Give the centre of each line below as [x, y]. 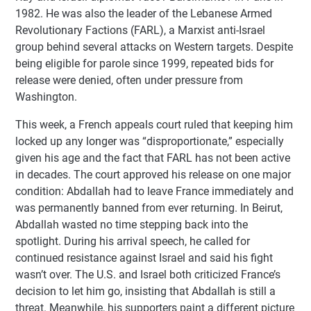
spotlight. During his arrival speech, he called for [133, 242]
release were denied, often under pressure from [129, 81]
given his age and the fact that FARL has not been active [153, 158]
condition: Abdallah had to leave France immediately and [154, 192]
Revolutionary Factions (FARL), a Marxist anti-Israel [140, 31]
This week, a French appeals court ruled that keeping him [154, 125]
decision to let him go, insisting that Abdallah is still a [145, 292]
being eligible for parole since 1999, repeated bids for [144, 64]
